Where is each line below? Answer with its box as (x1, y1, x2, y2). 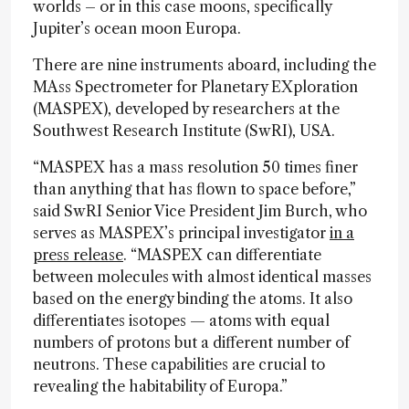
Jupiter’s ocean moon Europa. (33, 19, 245, 37)
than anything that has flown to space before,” (33, 180, 356, 198)
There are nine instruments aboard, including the (33, 56, 376, 74)
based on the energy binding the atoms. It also (33, 289, 352, 308)
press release (33, 246, 123, 264)
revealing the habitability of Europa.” (33, 377, 288, 395)
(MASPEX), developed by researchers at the (33, 100, 340, 118)
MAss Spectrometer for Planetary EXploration (33, 78, 358, 96)
